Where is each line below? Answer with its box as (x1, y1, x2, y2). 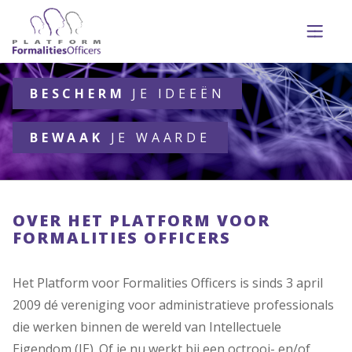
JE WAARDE (110, 129, 211, 146)
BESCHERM (30, 85, 133, 102)
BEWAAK (30, 129, 111, 146)
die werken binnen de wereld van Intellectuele (13, 318, 281, 335)
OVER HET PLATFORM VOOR (13, 210, 270, 231)
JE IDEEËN (132, 85, 225, 102)
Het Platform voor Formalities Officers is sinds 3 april (13, 274, 323, 291)
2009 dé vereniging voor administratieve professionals (13, 296, 334, 313)
